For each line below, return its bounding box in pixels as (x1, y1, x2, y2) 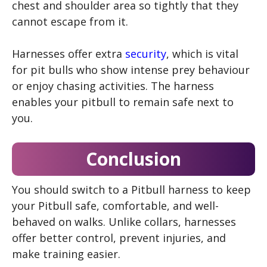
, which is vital (166, 46, 238, 61)
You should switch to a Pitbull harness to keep (12, 182, 251, 197)
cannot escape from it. (12, 14, 128, 29)
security (125, 46, 166, 61)
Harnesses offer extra (12, 46, 125, 61)
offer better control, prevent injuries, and (12, 231, 226, 245)
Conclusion (86, 147, 181, 171)
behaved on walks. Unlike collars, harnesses (12, 215, 236, 229)
